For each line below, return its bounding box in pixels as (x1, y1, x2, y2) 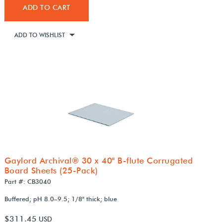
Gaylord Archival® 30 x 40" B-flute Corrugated (4, 155, 193, 166)
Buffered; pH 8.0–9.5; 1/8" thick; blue (4, 194, 117, 203)
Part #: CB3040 (4, 177, 51, 185)
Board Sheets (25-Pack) (4, 165, 98, 175)
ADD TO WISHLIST (14, 31, 65, 39)
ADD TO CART (23, 3, 70, 11)
